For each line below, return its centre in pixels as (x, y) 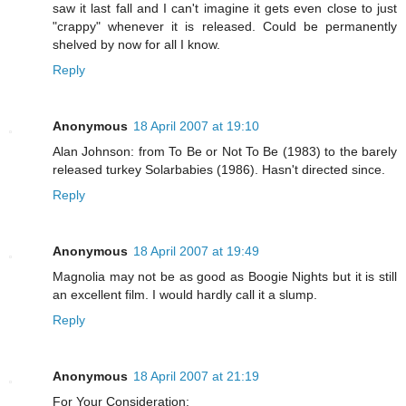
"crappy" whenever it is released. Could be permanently (225, 27)
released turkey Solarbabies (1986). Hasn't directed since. (219, 170)
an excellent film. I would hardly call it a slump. (185, 295)
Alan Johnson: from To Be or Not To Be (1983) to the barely (225, 152)
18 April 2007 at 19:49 (196, 251)
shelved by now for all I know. (136, 45)
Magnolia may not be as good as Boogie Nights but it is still (225, 277)
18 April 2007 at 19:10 (196, 126)
